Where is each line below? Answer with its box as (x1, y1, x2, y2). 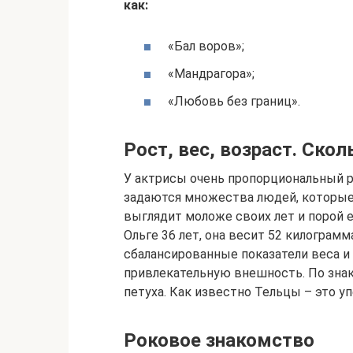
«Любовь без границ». (168, 93, 300, 109)
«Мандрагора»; (168, 65, 255, 81)
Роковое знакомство (124, 329, 314, 351)
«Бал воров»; (168, 38, 244, 54)
